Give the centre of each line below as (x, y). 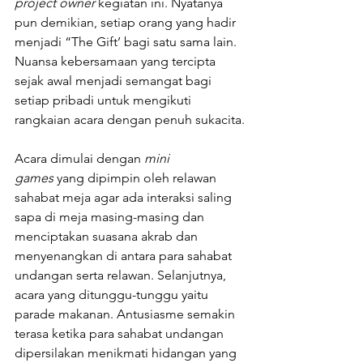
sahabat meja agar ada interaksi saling (125, 197)
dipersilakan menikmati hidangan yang (127, 352)
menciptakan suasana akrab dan (108, 236)
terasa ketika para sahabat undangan (121, 333)
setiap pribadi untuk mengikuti (105, 100)
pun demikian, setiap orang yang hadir (127, 22)
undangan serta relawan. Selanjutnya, (122, 275)
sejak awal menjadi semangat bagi (115, 80)
